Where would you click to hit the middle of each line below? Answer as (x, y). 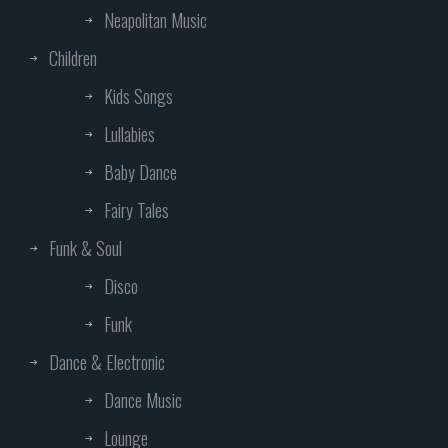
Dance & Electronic (107, 362)
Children (73, 58)
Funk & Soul (85, 248)
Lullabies (129, 134)
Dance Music (143, 400)
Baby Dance (140, 172)
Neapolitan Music (155, 20)
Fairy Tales (136, 210)
